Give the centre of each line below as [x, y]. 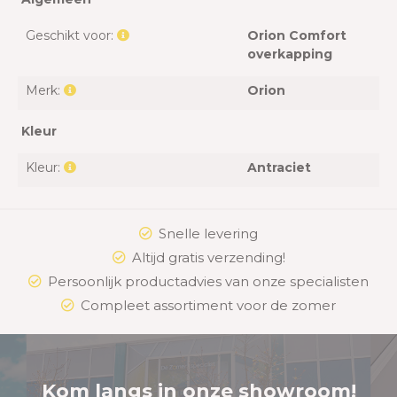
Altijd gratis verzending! [208, 258]
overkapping [290, 54]
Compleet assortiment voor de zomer [208, 306]
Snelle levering [208, 234]
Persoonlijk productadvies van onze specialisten [208, 282]
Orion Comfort [297, 36]
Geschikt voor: [71, 36]
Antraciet [279, 168]
